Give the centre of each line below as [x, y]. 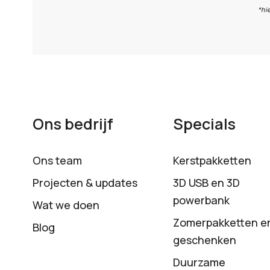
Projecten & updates [85, 183]
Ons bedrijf [73, 124]
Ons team [57, 161]
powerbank [202, 200]
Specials [205, 124]
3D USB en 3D [207, 183]
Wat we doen [66, 205]
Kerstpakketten [212, 161]
